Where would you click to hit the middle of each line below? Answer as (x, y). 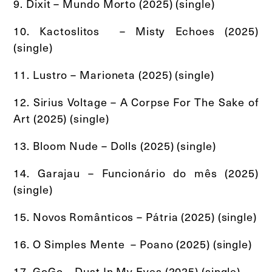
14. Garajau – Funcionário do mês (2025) (136, 172)
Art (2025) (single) (61, 118)
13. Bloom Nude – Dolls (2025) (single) (115, 145)
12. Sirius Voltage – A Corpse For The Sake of (136, 101)
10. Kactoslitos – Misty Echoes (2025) (136, 30)
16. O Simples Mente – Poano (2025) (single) (133, 243)
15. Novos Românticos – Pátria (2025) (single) (135, 216)
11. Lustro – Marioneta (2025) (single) (114, 74)
